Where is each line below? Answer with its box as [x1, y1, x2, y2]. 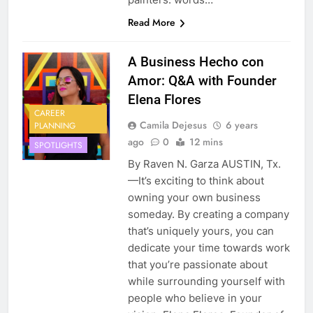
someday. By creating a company [127, 208, 289, 221]
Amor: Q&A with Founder [127, 73, 277, 89]
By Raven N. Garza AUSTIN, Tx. [127, 157, 281, 171]
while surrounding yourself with [127, 275, 285, 289]
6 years [225, 118, 258, 133]
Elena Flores [127, 92, 201, 108]
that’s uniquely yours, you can [127, 224, 274, 238]
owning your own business [127, 191, 261, 205]
